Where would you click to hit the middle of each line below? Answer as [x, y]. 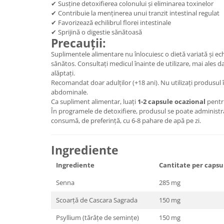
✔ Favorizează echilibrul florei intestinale [111, 22]
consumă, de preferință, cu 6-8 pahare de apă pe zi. [126, 120]
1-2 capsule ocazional [171, 101]
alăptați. [63, 73]
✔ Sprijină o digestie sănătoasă [96, 32]
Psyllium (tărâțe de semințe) [97, 217]
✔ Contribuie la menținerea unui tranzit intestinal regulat [135, 13]
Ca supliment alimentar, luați [94, 101]
